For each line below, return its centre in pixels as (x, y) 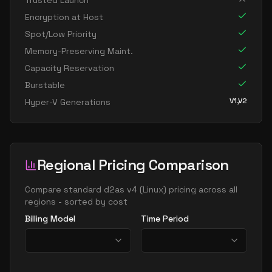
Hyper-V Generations (68, 102)
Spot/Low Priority (61, 34)
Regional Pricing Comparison (133, 165)
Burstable (45, 85)
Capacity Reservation (70, 68)
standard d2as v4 (100, 189)
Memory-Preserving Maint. (79, 51)
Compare (44, 189)
